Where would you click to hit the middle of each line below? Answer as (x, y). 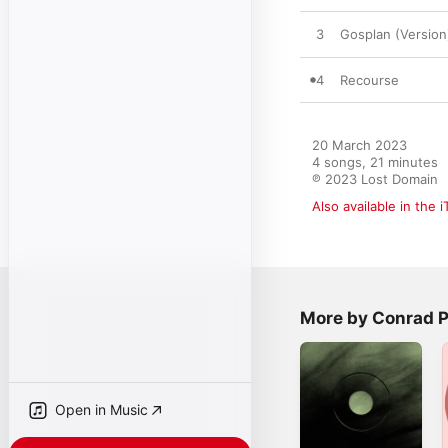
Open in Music (101, 409)
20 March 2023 (359, 145)
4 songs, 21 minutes (375, 162)
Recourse (369, 80)
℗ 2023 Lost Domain (375, 179)
